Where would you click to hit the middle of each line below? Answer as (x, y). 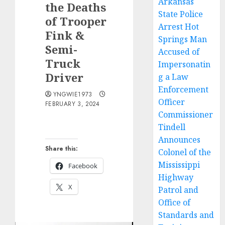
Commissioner (186, 115)
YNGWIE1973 (73, 95)
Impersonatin (185, 65)
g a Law (174, 77)
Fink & (65, 35)
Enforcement (184, 90)
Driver (64, 78)
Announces (180, 140)
